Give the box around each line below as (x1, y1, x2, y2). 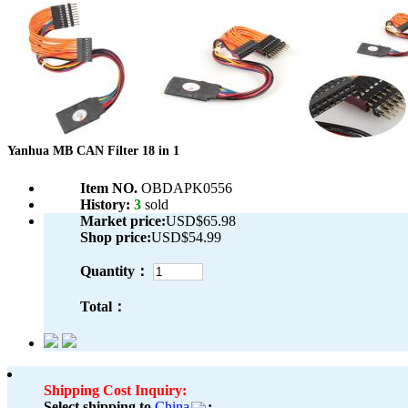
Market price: (80, 213, 166, 229)
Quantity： (80, 263, 149, 280)
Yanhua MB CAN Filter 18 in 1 (7, 144, 179, 158)
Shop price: (80, 229, 151, 246)
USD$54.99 (151, 229, 221, 246)
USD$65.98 (166, 213, 236, 229)
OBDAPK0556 (141, 180, 232, 197)
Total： (80, 299, 127, 315)
